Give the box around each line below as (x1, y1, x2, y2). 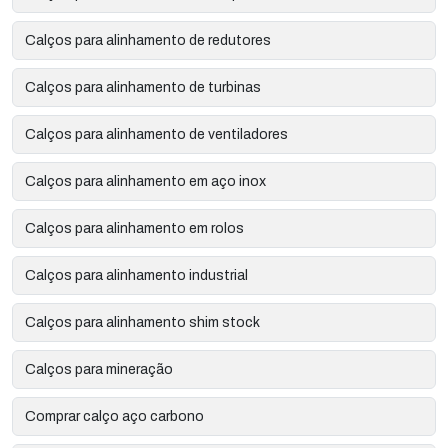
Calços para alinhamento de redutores (25, 32, 271, 48)
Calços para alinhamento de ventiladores (25, 126, 288, 142)
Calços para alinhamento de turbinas (25, 79, 261, 95)
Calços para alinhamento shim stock (25, 314, 260, 330)
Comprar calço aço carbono (25, 408, 204, 424)
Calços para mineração (25, 361, 173, 377)
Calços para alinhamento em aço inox (25, 173, 266, 189)
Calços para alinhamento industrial (25, 267, 248, 283)
